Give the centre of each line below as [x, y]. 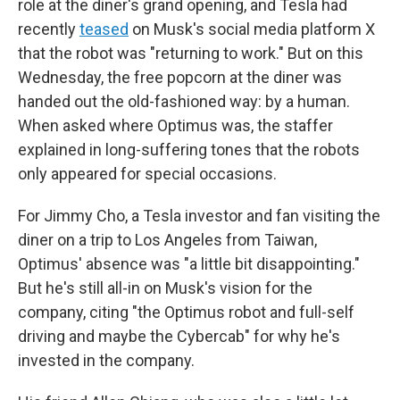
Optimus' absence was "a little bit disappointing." [189, 264]
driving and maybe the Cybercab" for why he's [179, 336]
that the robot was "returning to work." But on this [191, 53]
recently [49, 29]
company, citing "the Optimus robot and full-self [186, 312]
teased [104, 29]
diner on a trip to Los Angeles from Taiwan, [167, 240]
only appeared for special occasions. [147, 174]
